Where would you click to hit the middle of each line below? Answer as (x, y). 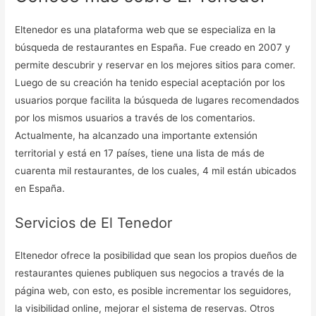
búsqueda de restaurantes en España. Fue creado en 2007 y (153, 48)
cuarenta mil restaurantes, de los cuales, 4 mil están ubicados (156, 171)
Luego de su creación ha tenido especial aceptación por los (150, 83)
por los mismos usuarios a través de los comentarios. (135, 118)
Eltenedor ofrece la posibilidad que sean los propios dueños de (156, 255)
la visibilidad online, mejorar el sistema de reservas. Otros (145, 308)
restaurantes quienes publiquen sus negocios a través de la (150, 273)
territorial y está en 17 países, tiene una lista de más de (140, 153)
